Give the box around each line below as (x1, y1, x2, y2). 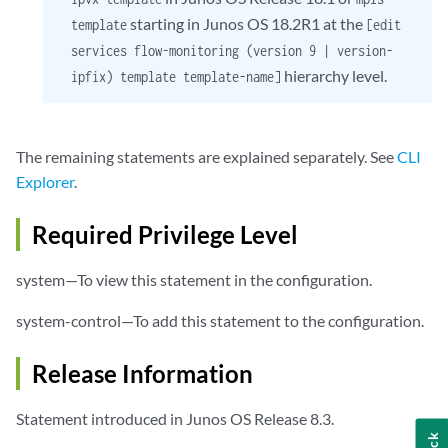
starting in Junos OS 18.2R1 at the (127, 13, 367, 33)
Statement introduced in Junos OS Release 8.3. (16, 408, 334, 428)
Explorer (16, 171, 74, 191)
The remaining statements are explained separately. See (16, 146, 397, 166)
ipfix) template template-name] (71, 67, 282, 85)
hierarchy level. (281, 65, 388, 85)
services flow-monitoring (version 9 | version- (71, 41, 394, 59)
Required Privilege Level (32, 219, 298, 249)
